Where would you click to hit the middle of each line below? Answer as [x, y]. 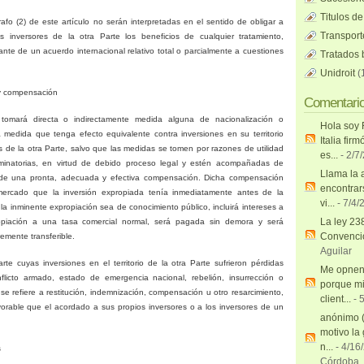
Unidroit [338, 73]
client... [336, 299]
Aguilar [336, 251]
